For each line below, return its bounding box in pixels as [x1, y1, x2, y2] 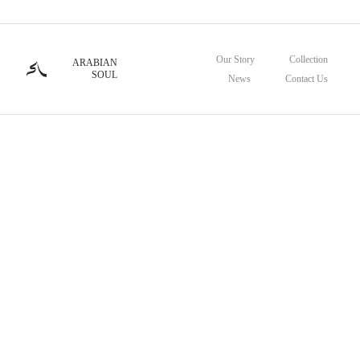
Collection [289, 54, 328, 65]
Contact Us [285, 73, 328, 84]
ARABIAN [72, 57, 117, 68]
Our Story [216, 54, 255, 65]
